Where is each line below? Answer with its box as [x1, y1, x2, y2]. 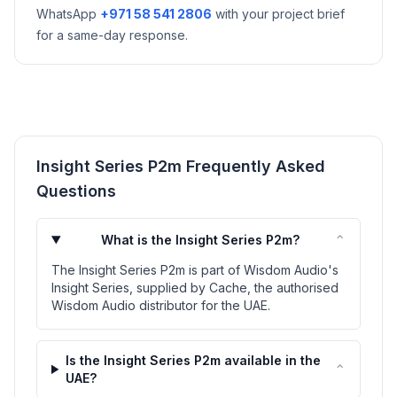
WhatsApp [36, 5, 100, 21]
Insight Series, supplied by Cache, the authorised [51, 279, 339, 295]
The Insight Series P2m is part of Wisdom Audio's [51, 261, 339, 277]
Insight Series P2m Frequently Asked [36, 156, 325, 175]
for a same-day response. [36, 27, 188, 43]
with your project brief [212, 5, 345, 21]
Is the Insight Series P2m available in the [66, 352, 322, 368]
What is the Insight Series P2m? [100, 231, 300, 247]
